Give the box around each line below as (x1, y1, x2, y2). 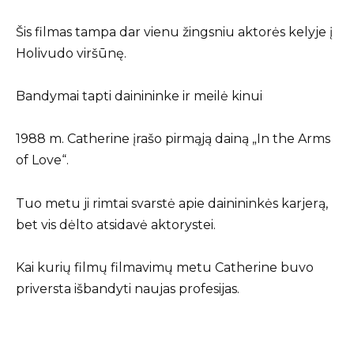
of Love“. (16, 153, 69, 168)
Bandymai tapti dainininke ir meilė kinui (16, 88, 262, 104)
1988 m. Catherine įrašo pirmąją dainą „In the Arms (16, 131, 330, 147)
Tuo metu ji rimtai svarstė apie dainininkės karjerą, (16, 195, 328, 211)
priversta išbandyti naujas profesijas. (16, 281, 239, 296)
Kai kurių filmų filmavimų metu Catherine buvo (16, 259, 314, 275)
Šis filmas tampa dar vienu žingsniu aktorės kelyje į (16, 24, 333, 40)
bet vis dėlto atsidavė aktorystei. (16, 217, 216, 232)
